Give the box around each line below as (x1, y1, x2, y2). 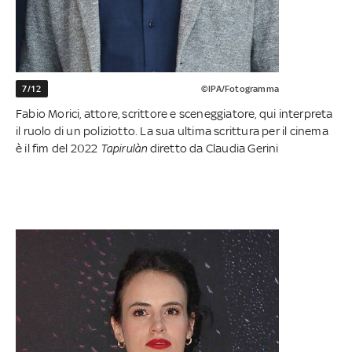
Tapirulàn (100, 141, 148, 156)
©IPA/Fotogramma (200, 83, 279, 95)
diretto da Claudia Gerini (147, 141, 279, 156)
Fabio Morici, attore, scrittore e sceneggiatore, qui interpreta (16, 107, 333, 121)
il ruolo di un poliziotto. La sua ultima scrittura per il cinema (16, 124, 328, 138)
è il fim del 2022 (16, 141, 101, 156)
